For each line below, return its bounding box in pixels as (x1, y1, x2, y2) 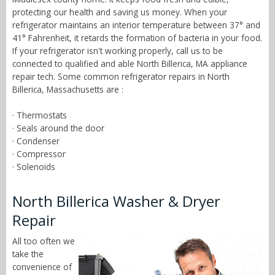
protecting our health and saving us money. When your (12, 6, 227, 18)
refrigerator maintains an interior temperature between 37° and (12, 19, 260, 31)
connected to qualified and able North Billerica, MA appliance (12, 58, 247, 70)
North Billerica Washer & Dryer (12, 191, 220, 212)
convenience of (12, 261, 72, 273)
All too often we (12, 235, 75, 247)
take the (12, 248, 44, 260)
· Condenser (12, 135, 60, 147)
